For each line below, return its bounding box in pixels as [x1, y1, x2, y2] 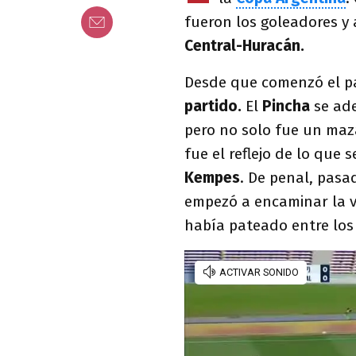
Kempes [184, 168, 240, 187]
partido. [184, 97, 242, 115]
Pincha [262, 97, 314, 115]
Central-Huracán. [184, 37, 304, 55]
